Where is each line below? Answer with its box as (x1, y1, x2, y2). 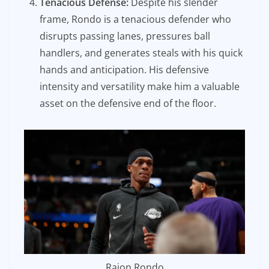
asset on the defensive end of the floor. (40, 96, 216, 110)
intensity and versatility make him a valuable (40, 79, 240, 93)
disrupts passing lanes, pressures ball (40, 29, 210, 43)
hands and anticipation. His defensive (40, 62, 209, 76)
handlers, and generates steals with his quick (40, 46, 243, 59)
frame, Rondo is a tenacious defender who (40, 12, 231, 26)
